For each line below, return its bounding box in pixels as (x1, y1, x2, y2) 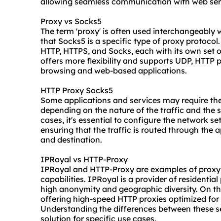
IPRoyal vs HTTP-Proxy (40, 154, 128, 165)
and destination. (40, 135, 102, 145)
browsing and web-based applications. (40, 66, 187, 76)
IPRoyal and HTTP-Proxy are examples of (40, 164, 199, 175)
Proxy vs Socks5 (40, 16, 102, 27)
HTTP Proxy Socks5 (40, 85, 113, 96)
